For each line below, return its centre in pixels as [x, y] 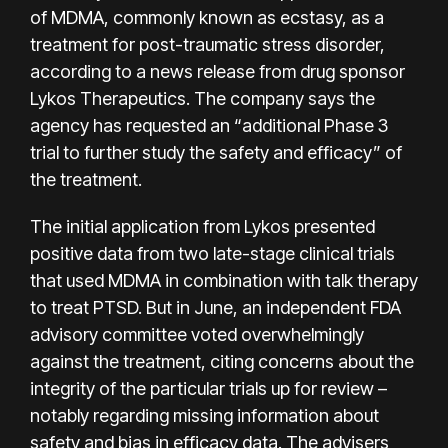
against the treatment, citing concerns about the [222, 361]
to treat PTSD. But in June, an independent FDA [215, 307]
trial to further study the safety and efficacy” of [216, 152]
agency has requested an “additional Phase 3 [209, 125]
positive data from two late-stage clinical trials [212, 253]
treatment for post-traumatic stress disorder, [207, 44]
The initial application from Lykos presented [202, 226]
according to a [90, 71]
